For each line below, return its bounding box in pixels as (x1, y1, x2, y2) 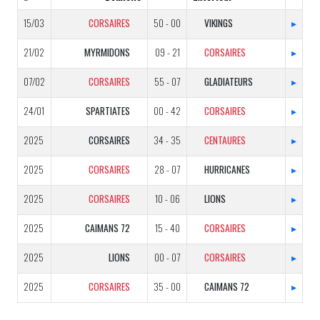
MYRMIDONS (84, 45, 130, 59)
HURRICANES (204, 162, 250, 176)
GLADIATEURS (204, 74, 253, 89)
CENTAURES (204, 133, 246, 147)
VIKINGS (204, 16, 233, 30)
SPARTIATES (86, 104, 130, 118)
